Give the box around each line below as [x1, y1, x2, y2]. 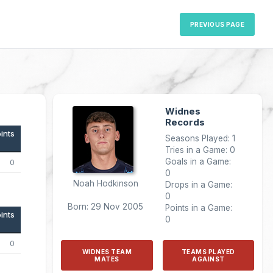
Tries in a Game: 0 [165, 145, 235, 155]
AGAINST [192, 255, 225, 263]
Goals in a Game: [165, 157, 231, 166]
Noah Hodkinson [73, 179, 138, 188]
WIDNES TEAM [82, 248, 132, 255]
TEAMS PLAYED [181, 248, 235, 255]
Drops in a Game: [165, 180, 232, 190]
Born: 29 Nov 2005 [68, 202, 144, 211]
